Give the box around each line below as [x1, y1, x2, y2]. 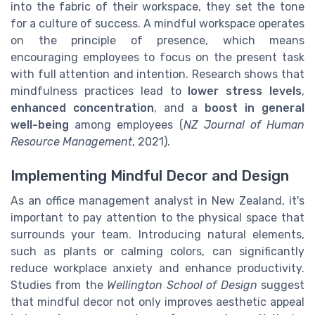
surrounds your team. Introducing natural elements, [11, 228, 304, 242]
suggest [257, 278, 305, 292]
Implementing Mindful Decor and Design [11, 167, 289, 185]
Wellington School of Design [107, 278, 257, 292]
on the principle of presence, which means [11, 34, 304, 48]
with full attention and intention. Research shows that [11, 67, 304, 82]
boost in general [205, 101, 304, 115]
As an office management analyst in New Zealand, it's [11, 194, 304, 208]
